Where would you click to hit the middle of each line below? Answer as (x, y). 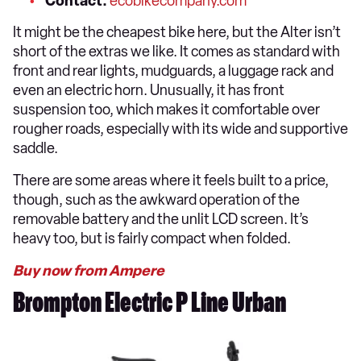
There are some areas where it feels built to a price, (171, 180)
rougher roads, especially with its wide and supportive (180, 129)
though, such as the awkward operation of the (156, 199)
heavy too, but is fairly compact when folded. (153, 238)
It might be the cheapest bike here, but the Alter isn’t (177, 32)
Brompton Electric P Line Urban (151, 306)
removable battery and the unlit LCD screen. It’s (161, 219)
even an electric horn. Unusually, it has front (149, 90)
